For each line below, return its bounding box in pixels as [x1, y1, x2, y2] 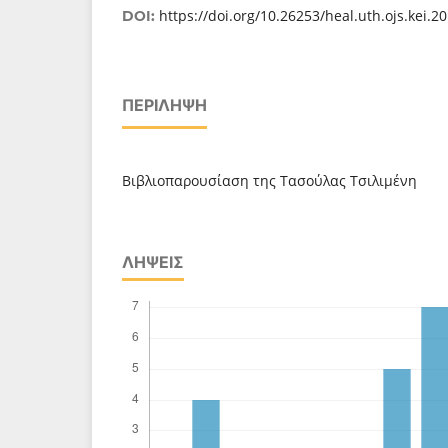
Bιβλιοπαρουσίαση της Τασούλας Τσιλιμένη [122, 171, 417, 190]
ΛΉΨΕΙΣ [122, 253, 184, 272]
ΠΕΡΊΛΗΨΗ [122, 95, 207, 115]
